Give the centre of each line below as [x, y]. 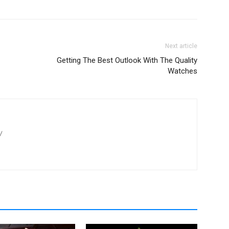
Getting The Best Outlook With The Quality [127, 61]
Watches [182, 71]
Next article [181, 46]
